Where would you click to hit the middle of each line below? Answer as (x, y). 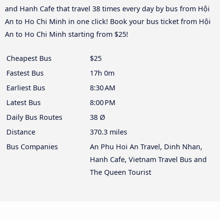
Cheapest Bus (29, 58)
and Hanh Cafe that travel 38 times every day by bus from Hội (107, 9)
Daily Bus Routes (34, 117)
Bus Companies (32, 147)
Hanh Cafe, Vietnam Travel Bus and (148, 160)
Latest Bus (24, 103)
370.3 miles (109, 132)
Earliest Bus (26, 88)
